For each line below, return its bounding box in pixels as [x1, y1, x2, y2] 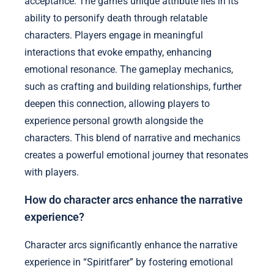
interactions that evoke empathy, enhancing [24, 46, 212, 58]
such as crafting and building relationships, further [24, 80, 242, 92]
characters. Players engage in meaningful [24, 29, 203, 41]
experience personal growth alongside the [24, 114, 203, 127]
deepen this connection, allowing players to [24, 97, 210, 109]
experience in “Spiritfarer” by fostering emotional [24, 256, 233, 268]
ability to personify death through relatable [24, 12, 207, 24]
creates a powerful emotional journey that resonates [24, 149, 248, 161]
